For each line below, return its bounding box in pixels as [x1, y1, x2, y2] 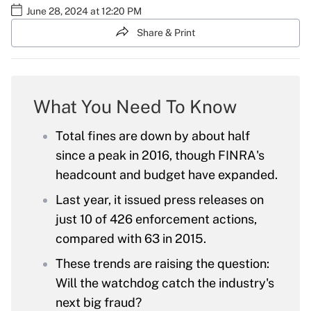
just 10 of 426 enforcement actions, [56, 212, 257, 227]
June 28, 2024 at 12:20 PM [26, 6, 142, 17]
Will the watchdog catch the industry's [56, 276, 274, 291]
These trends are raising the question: [56, 256, 269, 271]
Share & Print [137, 27, 195, 38]
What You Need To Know [33, 96, 237, 118]
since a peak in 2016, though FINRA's [56, 148, 264, 163]
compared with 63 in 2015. [56, 231, 206, 246]
